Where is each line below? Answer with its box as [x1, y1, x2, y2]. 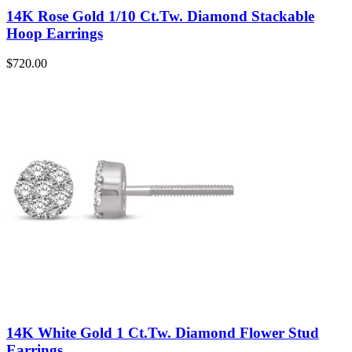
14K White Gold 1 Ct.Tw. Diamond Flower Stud [6, 324, 319, 342]
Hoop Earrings [6, 24, 103, 42]
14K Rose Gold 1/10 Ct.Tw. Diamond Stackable [6, 7, 314, 24]
